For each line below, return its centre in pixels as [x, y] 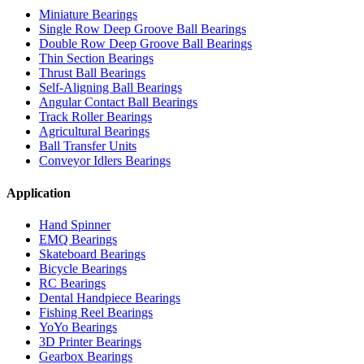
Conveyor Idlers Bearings [105, 161]
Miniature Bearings [88, 15]
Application [39, 193]
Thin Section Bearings [96, 58]
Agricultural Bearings [94, 132]
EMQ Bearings [78, 239]
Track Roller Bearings [95, 117]
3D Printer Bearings [90, 341]
